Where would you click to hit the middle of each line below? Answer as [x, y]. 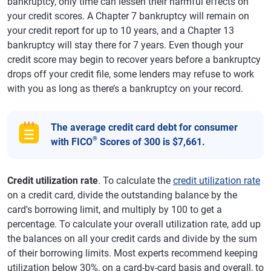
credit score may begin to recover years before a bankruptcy [134, 59]
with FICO [72, 142]
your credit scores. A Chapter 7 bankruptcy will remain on [128, 16]
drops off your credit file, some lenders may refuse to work [131, 74]
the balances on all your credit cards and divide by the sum [132, 238]
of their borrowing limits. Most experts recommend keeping [132, 253]
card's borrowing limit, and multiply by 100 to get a [115, 209]
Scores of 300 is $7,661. [151, 142]
